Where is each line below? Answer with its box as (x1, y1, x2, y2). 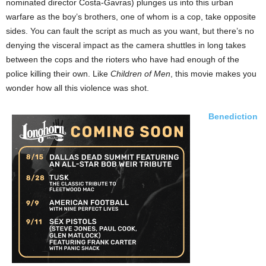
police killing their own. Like (6, 69, 110, 79)
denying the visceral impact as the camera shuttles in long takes (6, 40, 246, 50)
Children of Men (110, 69, 170, 79)
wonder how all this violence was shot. (6, 83, 149, 93)
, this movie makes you (170, 69, 256, 79)
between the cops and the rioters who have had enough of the (6, 55, 239, 65)
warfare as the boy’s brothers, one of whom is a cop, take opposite (6, 12, 256, 22)
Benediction (208, 112, 258, 122)
